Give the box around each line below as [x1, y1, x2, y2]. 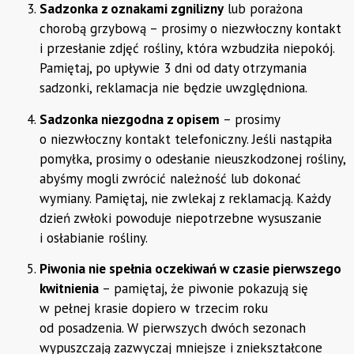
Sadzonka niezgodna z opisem [40, 110, 220, 128]
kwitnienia [40, 280, 99, 298]
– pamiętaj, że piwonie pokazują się [99, 280, 308, 298]
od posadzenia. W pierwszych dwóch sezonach [40, 319, 306, 337]
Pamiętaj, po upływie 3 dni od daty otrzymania [40, 59, 307, 77]
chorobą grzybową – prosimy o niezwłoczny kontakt [40, 20, 341, 38]
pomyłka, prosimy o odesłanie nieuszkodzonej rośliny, [40, 149, 345, 168]
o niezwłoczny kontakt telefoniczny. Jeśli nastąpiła [40, 130, 332, 148]
